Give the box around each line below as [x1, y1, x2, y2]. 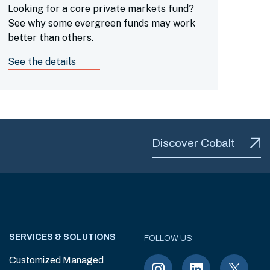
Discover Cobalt [152, 136, 235, 149]
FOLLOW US [144, 234, 192, 243]
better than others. [7, 32, 93, 43]
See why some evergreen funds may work [7, 17, 195, 29]
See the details [7, 56, 76, 67]
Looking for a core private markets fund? [7, 3, 194, 14]
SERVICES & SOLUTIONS [9, 233, 116, 242]
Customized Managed [9, 255, 104, 265]
